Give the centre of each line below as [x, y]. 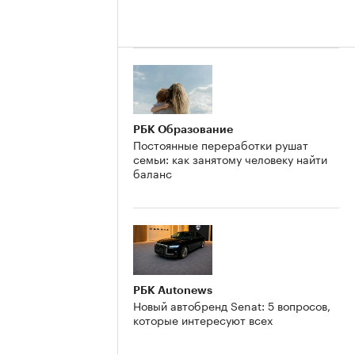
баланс [153, 173]
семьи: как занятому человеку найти [230, 159]
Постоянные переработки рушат [221, 145]
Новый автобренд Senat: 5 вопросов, [232, 305]
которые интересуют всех [203, 320]
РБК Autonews [173, 290]
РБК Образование [183, 130]
